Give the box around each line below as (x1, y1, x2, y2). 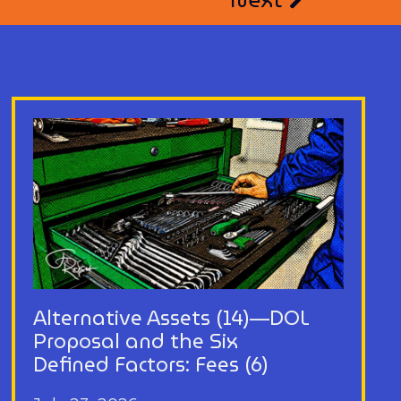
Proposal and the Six (33, 325, 239, 357)
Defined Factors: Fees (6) (33, 348, 269, 380)
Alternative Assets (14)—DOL (33, 302, 311, 334)
